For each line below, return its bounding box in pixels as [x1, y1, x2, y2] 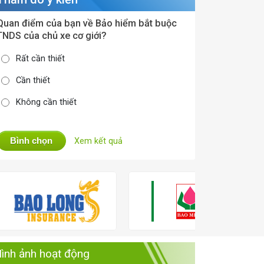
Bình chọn [10, 136, 53, 146]
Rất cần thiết [16, 54, 65, 64]
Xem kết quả [74, 136, 123, 146]
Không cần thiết [16, 97, 77, 107]
